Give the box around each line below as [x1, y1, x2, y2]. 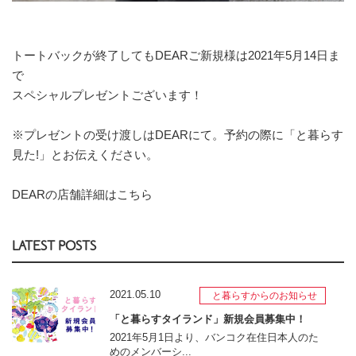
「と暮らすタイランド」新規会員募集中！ [109, 312, 306, 325]
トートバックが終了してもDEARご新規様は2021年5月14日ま [12, 48, 340, 62]
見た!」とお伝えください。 [12, 147, 158, 161]
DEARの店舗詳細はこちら [12, 187, 153, 201]
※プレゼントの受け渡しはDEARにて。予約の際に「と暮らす [12, 127, 343, 141]
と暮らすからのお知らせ [211, 289, 317, 301]
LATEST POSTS [12, 238, 96, 253]
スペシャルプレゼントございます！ [12, 87, 203, 102]
